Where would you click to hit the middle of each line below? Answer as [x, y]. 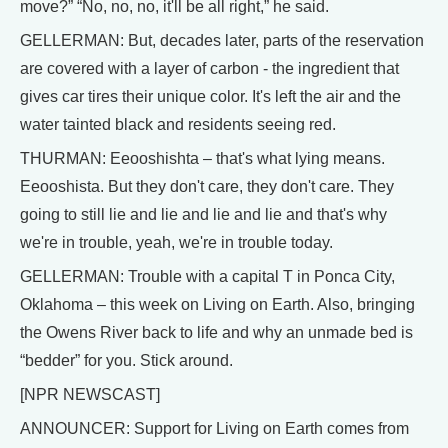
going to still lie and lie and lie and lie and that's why [203, 214]
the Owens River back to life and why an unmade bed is [216, 332]
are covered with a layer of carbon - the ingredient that [209, 68]
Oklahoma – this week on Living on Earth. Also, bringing [217, 304]
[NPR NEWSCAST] [90, 394]
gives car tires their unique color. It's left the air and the [210, 96]
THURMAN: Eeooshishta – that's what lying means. [202, 158]
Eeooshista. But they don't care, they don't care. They [207, 186]
